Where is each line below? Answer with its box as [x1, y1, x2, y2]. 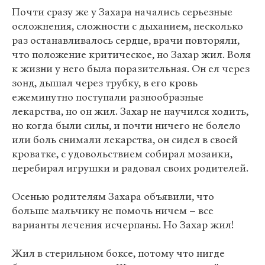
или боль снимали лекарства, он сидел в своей [12, 133, 238, 147]
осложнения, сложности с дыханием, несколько [12, 20, 243, 33]
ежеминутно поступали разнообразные [12, 91, 203, 104]
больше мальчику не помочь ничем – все [12, 204, 214, 218]
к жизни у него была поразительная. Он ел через [12, 62, 250, 76]
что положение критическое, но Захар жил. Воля [12, 48, 251, 62]
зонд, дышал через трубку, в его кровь [12, 76, 198, 90]
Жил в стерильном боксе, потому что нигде [12, 247, 225, 260]
